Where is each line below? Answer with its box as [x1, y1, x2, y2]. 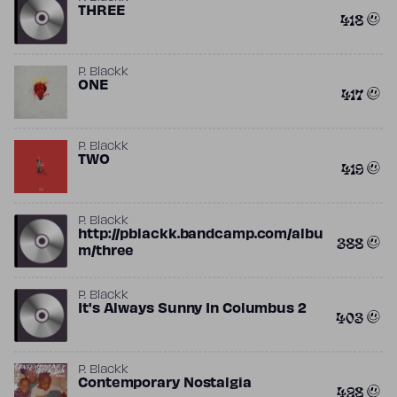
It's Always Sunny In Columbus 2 [78, 303, 307, 315]
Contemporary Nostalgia [78, 378, 252, 390]
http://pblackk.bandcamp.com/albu [78, 229, 323, 241]
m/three [78, 245, 135, 258]
